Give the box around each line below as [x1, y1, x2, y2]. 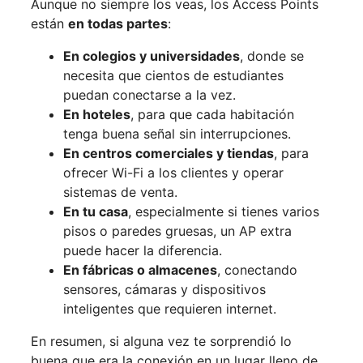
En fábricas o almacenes [63, 262, 217, 279]
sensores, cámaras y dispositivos [63, 281, 266, 298]
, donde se [240, 48, 304, 65]
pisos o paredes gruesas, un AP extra [63, 223, 292, 240]
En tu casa [63, 203, 128, 220]
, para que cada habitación [130, 106, 294, 123]
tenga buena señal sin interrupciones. [63, 126, 291, 143]
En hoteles [63, 106, 130, 123]
